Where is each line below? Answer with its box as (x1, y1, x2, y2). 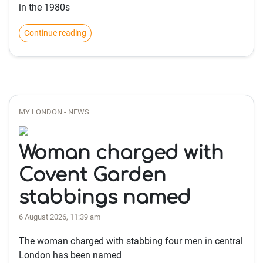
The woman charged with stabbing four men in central (19, 235, 243, 247)
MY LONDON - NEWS (19, 107, 89, 116)
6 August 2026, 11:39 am (19, 213, 100, 221)
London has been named (19, 249, 122, 261)
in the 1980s (19, 2, 70, 13)
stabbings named (19, 187, 191, 208)
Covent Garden (19, 165, 166, 186)
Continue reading (24, 28, 86, 38)
